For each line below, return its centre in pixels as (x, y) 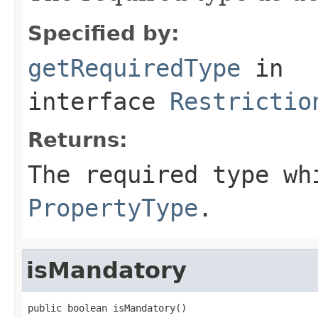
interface (99, 101)
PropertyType (113, 208)
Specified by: (104, 33)
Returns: (78, 139)
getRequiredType (134, 68)
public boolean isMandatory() (107, 308)
